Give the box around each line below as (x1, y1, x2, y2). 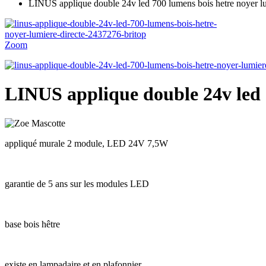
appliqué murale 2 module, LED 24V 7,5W (5, 138, 168, 148)
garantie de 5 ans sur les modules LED (5, 178, 149, 189)
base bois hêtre (5, 218, 60, 229)
